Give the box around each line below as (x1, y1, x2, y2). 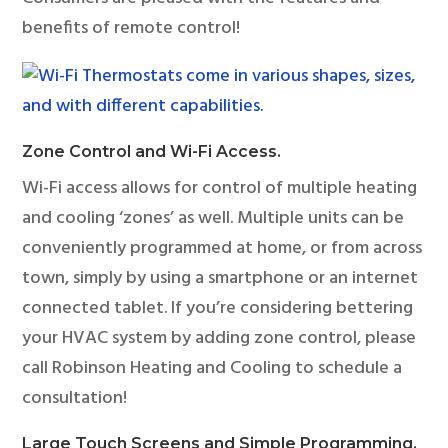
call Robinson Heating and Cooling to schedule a (22, 354, 403, 383)
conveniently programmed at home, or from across (22, 234, 423, 263)
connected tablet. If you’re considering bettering (22, 294, 414, 323)
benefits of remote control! (22, 14, 241, 43)
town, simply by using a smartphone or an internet (22, 264, 419, 293)
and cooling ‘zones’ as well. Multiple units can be (22, 204, 405, 233)
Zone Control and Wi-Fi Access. (22, 142, 282, 161)
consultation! (22, 384, 128, 413)
